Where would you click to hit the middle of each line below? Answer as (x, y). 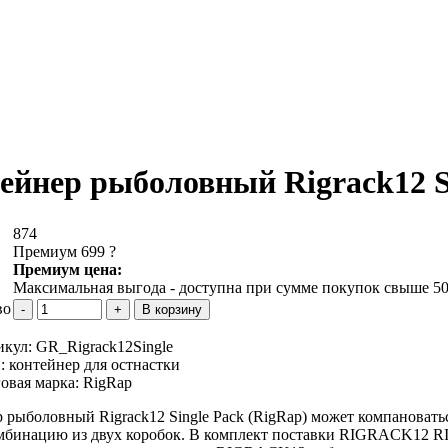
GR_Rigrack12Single (104, 346)
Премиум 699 (61, 251)
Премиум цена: (67, 269)
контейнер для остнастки (94, 364)
